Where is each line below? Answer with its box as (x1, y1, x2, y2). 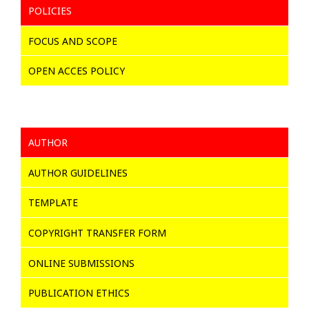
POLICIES (28, 4, 72, 18)
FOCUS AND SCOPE (28, 34, 117, 48)
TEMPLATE (28, 196, 78, 210)
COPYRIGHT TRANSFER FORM (28, 226, 166, 239)
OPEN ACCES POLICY (28, 64, 125, 78)
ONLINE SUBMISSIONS (28, 256, 134, 270)
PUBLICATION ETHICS (28, 286, 130, 300)
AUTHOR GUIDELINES (28, 166, 128, 179)
